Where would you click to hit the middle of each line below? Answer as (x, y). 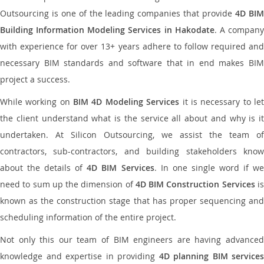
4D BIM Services (121, 168)
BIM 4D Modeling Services (126, 102)
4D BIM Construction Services (195, 184)
